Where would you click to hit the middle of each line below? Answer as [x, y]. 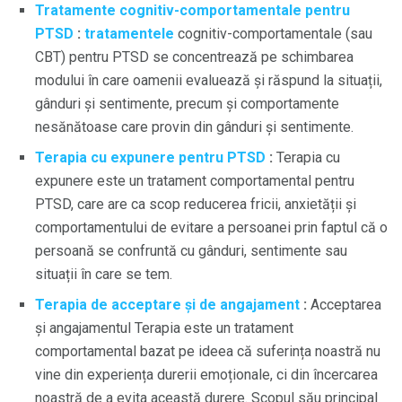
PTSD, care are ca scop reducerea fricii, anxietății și [196, 204]
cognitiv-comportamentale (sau [273, 33]
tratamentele [129, 33]
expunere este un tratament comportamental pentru [195, 180]
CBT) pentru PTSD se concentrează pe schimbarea [194, 57]
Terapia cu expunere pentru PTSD [150, 157]
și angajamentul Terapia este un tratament [164, 328]
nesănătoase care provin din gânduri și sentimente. [194, 127]
